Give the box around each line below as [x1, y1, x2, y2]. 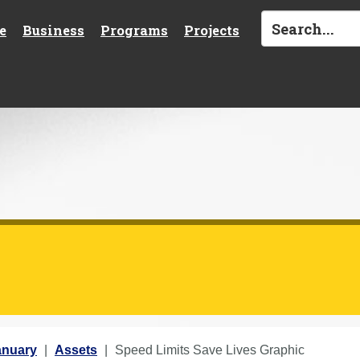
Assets [55, 342, 97, 357]
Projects [184, 21, 239, 39]
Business [22, 21, 84, 39]
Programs [100, 21, 168, 39]
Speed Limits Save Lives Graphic [115, 342, 305, 357]
